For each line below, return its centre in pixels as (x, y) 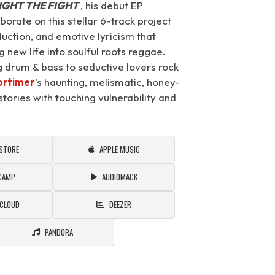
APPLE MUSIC (119, 149)
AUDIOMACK (119, 177)
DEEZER (121, 204)
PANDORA (59, 232)
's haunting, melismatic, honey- (108, 82)
